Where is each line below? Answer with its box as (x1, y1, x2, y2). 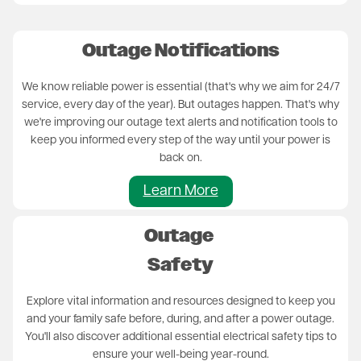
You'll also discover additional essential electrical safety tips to (24, 330, 337, 343)
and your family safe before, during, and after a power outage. (27, 313, 334, 326)
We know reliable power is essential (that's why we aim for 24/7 (21, 81, 340, 93)
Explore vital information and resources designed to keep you (26, 295, 335, 308)
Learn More (143, 183, 218, 199)
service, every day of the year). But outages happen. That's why (22, 98, 339, 111)
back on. (159, 151, 202, 164)
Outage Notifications (81, 39, 280, 63)
